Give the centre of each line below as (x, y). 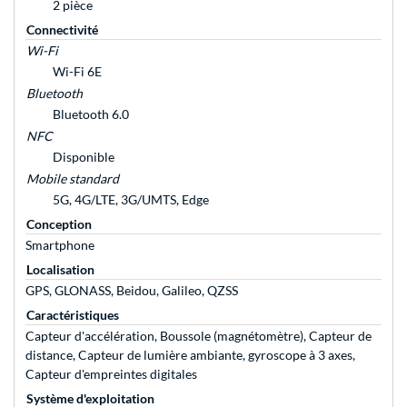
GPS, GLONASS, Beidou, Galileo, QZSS (132, 291)
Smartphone (60, 245)
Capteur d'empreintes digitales (111, 374)
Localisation (60, 270)
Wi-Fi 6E (77, 72)
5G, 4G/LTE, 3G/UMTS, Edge (131, 200)
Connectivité (62, 30)
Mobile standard (73, 179)
